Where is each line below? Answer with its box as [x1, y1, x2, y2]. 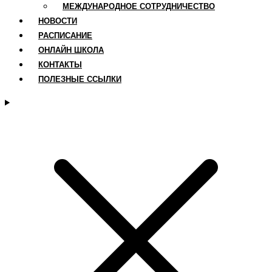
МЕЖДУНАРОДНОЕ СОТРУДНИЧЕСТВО [63, 2, 215, 12]
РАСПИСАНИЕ [38, 31, 92, 41]
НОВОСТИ [38, 16, 77, 26]
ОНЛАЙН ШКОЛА [38, 46, 104, 55]
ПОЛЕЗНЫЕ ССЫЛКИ [38, 75, 121, 84]
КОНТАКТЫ [38, 60, 82, 70]
